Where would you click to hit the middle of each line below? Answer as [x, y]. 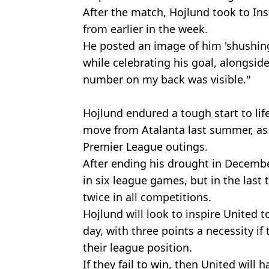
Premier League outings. [145, 146]
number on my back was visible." [167, 79]
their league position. [138, 247]
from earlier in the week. [145, 29]
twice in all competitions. [147, 197]
